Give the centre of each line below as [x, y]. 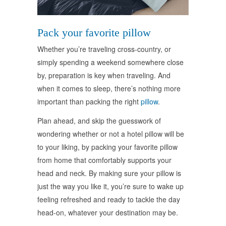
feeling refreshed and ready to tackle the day [109, 200]
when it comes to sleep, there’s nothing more [109, 89]
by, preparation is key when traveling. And [104, 75]
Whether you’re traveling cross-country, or [104, 49]
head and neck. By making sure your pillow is [109, 173]
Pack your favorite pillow [94, 33]
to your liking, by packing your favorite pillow [107, 147]
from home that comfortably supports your [104, 160]
